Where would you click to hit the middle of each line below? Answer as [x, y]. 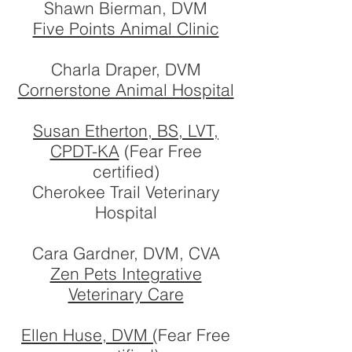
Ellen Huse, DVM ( [90, 335]
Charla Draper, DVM [126, 69]
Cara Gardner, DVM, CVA [126, 253]
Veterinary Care [126, 294]
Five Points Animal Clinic [126, 28]
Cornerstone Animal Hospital [126, 90]
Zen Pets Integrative [126, 273]
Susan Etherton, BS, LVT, [126, 130]
